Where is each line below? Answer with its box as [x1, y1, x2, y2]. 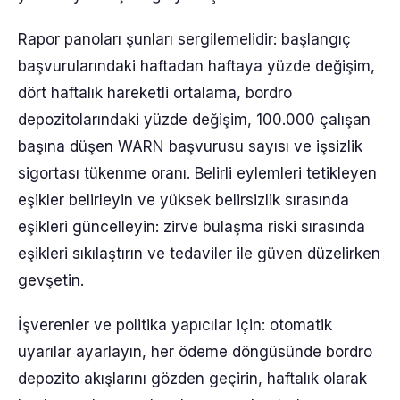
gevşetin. [18, 271, 84, 289]
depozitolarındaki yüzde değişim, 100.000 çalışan [18, 111, 371, 129]
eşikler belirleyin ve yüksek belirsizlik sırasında [18, 191, 349, 209]
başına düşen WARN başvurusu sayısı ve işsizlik [18, 137, 362, 155]
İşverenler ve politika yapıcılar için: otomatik [18, 316, 332, 334]
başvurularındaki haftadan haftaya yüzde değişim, [18, 57, 375, 75]
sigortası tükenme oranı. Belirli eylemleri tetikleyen [18, 164, 377, 182]
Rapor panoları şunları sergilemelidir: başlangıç [18, 30, 351, 48]
